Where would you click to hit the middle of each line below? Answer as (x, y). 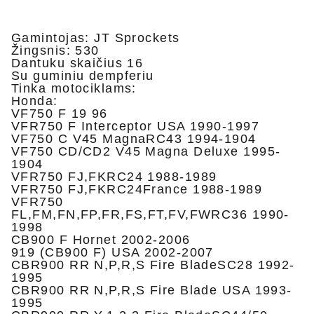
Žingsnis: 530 (55, 50)
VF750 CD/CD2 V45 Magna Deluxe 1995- (146, 151)
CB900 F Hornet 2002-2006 (101, 240)
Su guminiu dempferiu (83, 76)
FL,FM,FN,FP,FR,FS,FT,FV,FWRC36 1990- (150, 214)
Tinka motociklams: (74, 88)
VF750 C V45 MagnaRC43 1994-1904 (134, 139)
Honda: (35, 101)
